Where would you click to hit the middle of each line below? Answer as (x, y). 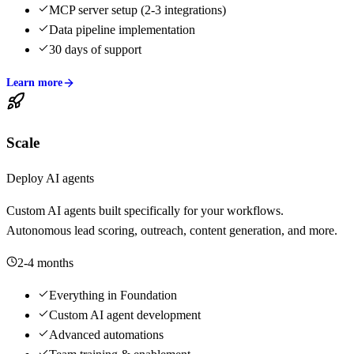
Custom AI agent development (125, 315)
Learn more (34, 82)
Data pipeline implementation (122, 29)
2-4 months (45, 263)
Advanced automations (106, 335)
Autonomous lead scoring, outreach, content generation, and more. (172, 231)
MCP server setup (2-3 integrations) (137, 9)
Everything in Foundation (113, 296)
